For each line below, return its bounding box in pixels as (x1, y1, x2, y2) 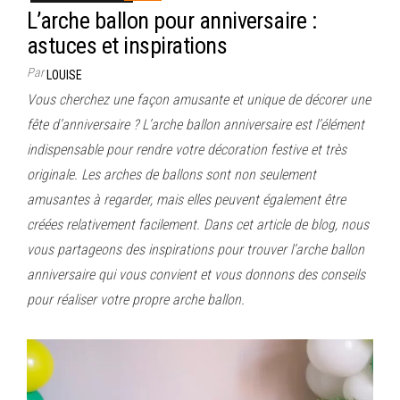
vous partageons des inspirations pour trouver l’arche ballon (27, 240, 364, 258)
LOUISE (46, 67, 82, 82)
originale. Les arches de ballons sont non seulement (27, 165, 316, 183)
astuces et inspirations (27, 31, 228, 59)
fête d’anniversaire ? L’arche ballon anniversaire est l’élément (27, 115, 364, 133)
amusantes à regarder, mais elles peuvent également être (27, 190, 346, 208)
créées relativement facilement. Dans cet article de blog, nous (27, 215, 369, 233)
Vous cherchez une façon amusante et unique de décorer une (27, 90, 371, 108)
